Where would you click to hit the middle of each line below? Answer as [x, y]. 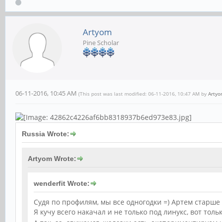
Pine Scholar [101, 43]
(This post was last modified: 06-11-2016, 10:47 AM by [143, 94]
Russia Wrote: [46, 134]
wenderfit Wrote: [62, 184]
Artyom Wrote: [52, 159]
